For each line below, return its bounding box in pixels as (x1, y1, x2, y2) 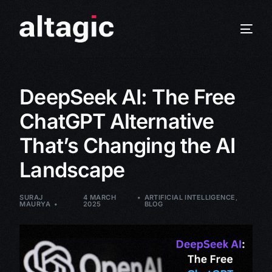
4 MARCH (83, 193, 117, 202)
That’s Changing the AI (19, 133, 236, 158)
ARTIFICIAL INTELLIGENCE (144, 193, 236, 202)
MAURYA (19, 200, 51, 208)
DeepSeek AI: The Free (19, 84, 236, 109)
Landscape (19, 157, 125, 182)
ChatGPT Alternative (19, 109, 214, 134)
